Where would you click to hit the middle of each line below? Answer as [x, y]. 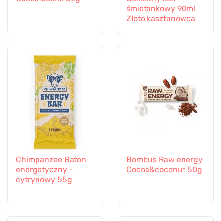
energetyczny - [44, 169]
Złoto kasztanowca [161, 19]
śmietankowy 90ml [161, 9]
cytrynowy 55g [44, 179]
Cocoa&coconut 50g [164, 169]
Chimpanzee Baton [51, 159]
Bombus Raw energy [165, 159]
